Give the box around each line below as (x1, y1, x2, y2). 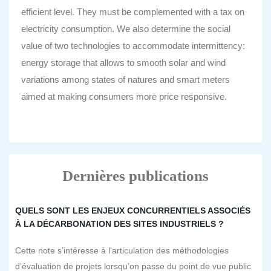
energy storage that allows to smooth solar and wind (21, 57, 226, 68)
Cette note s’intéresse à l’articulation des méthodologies (15, 246, 229, 255)
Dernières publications (62, 168, 209, 184)
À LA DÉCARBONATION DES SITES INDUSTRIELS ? (15, 219, 224, 229)
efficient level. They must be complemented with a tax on (21, 7, 244, 17)
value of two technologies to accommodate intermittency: (21, 41, 245, 51)
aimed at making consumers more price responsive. (21, 91, 227, 102)
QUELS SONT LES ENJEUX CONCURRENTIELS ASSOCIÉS (15, 206, 250, 215)
